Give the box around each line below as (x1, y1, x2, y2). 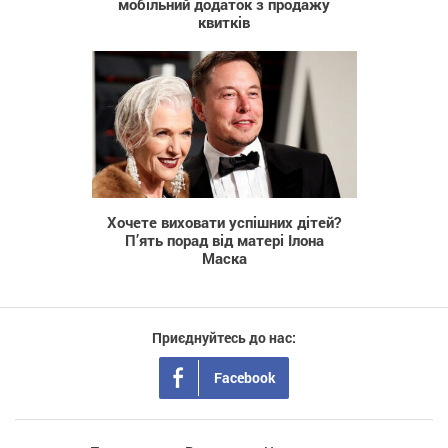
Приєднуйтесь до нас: (152, 328, 296, 348)
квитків (198, 12, 250, 33)
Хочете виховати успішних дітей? (107, 212, 341, 233)
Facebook (214, 368, 276, 388)
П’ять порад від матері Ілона (124, 230, 324, 251)
